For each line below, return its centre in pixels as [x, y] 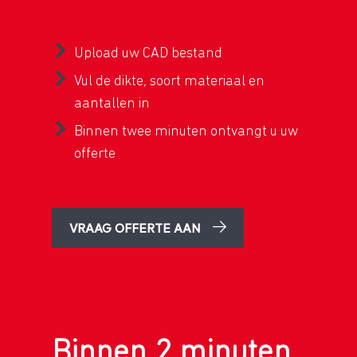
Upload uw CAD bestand [148, 53]
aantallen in [112, 103]
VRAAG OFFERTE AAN [135, 227]
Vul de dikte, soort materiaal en [169, 80]
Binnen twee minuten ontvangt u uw [186, 131]
